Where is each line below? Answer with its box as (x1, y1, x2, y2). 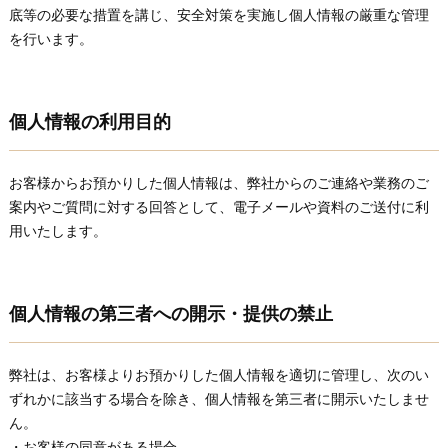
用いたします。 (8, 221, 107, 240)
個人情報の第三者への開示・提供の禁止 (8, 304, 333, 324)
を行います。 (8, 29, 93, 48)
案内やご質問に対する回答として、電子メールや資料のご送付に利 (8, 197, 429, 216)
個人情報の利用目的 (8, 112, 171, 132)
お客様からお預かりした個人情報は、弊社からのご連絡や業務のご (8, 173, 429, 192)
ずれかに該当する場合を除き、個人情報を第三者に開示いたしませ (8, 389, 429, 408)
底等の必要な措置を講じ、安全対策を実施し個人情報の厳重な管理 (8, 5, 429, 24)
